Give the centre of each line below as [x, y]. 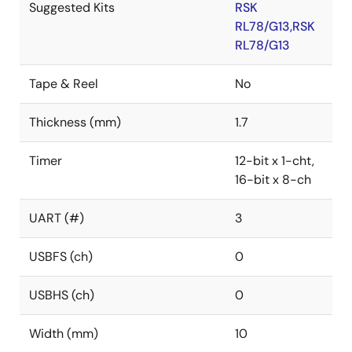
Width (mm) [64, 334]
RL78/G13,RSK [275, 26]
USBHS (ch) [62, 295]
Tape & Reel [64, 84]
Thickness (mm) [75, 122]
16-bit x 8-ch [273, 180]
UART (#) [57, 218]
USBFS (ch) [61, 257]
